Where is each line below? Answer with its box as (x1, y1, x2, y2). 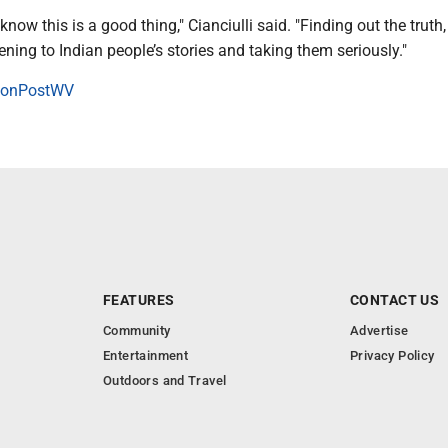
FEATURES (103, 292, 175, 308)
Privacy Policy (350, 348, 435, 363)
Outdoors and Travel (103, 373, 227, 388)
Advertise (350, 323, 409, 338)
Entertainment (103, 348, 189, 363)
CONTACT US (350, 292, 440, 308)
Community (103, 323, 171, 338)
